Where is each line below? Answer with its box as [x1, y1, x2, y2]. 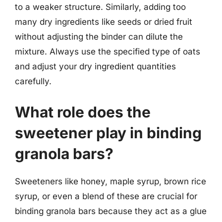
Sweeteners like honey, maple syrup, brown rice [15, 176, 206, 186]
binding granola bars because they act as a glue [15, 206, 207, 216]
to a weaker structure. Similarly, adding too [15, 2, 186, 12]
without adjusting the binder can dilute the [15, 32, 183, 42]
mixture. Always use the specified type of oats [15, 47, 200, 56]
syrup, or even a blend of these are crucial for [15, 191, 197, 201]
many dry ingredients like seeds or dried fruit [15, 17, 192, 27]
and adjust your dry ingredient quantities [15, 61, 176, 71]
